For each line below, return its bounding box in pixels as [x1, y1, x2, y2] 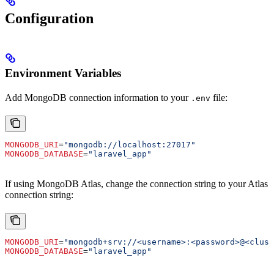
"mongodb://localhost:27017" [64, 140, 196, 150]
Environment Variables [5, 67, 121, 80]
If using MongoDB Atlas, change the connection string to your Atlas [5, 179, 268, 190]
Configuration [5, 10, 94, 27]
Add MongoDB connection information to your [5, 92, 191, 103]
